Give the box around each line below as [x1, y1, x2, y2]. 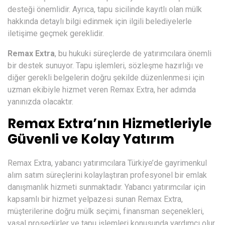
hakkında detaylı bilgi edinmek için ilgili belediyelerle [8, 17, 192, 26]
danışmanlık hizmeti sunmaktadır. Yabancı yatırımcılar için [8, 182, 205, 192]
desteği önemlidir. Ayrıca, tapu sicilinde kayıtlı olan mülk [8, 5, 202, 14]
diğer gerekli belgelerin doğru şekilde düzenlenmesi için [8, 73, 204, 82]
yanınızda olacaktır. [8, 97, 73, 106]
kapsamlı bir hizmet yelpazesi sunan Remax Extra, [8, 194, 183, 204]
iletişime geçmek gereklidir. [8, 29, 104, 38]
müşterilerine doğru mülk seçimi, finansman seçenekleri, [8, 206, 204, 216]
